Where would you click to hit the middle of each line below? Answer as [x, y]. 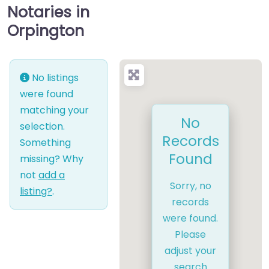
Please [191, 235]
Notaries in [48, 12]
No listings [54, 77]
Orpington [46, 31]
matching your [54, 110]
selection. [42, 126]
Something [45, 142]
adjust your [191, 251]
